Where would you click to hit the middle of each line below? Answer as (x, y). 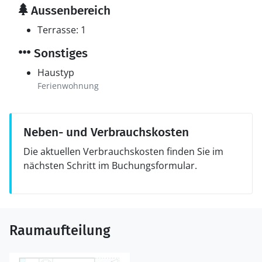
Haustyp (56, 73)
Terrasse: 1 (62, 30)
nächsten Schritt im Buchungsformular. (110, 166)
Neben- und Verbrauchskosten (106, 132)
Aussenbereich (69, 11)
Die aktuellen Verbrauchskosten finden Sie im (123, 151)
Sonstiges (59, 53)
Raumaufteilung (60, 230)
